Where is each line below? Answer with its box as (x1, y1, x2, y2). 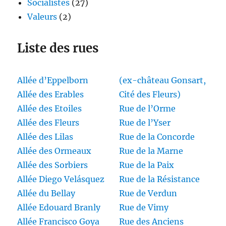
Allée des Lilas (17, 132, 74, 142)
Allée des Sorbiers (17, 160, 88, 171)
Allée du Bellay (17, 188, 76, 199)
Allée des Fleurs (17, 118, 80, 128)
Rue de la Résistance (119, 174, 200, 185)
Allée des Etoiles (17, 103, 82, 114)
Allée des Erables (17, 89, 84, 100)
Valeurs (27, 12, 58, 22)
